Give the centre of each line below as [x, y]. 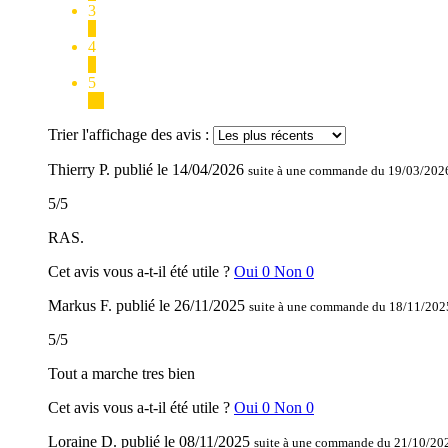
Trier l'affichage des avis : [130, 135]
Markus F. [80, 306]
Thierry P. [79, 170]
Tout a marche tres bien [121, 374]
